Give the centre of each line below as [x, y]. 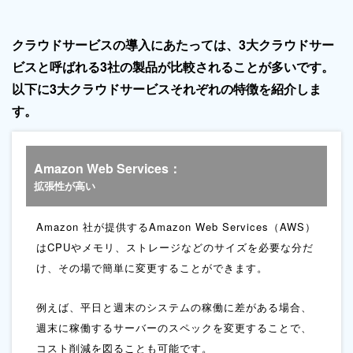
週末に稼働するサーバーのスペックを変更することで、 [174, 327]
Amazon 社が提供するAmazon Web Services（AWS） [176, 226]
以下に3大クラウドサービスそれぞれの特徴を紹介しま [167, 88]
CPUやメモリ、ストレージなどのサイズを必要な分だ [180, 247]
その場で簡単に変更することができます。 [163, 267]
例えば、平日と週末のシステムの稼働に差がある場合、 [174, 307]
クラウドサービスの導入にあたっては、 [125, 44]
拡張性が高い [65, 185]
